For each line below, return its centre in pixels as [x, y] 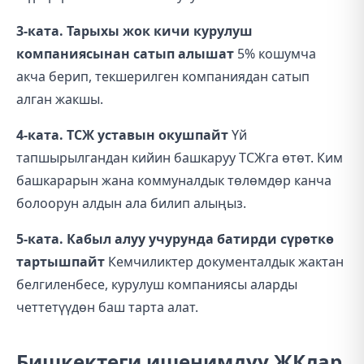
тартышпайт [61, 262]
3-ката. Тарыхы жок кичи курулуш [134, 31]
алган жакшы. [60, 99]
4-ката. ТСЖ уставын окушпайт [122, 135]
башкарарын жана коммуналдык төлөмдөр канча [174, 180]
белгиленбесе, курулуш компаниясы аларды [157, 284]
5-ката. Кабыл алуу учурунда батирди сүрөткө [175, 239]
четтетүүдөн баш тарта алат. [107, 307]
